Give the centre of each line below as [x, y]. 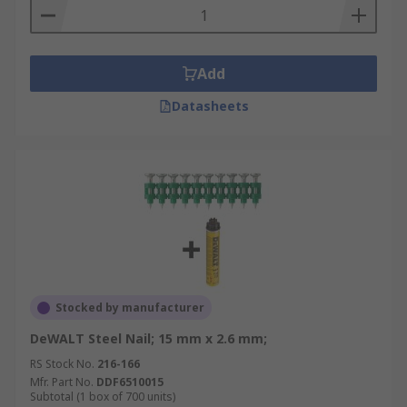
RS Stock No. [62, 364]
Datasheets [210, 106]
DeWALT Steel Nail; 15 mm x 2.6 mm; [149, 338]
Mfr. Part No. [62, 382]
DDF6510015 [130, 382]
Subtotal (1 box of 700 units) [103, 397]
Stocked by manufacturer [130, 308]
